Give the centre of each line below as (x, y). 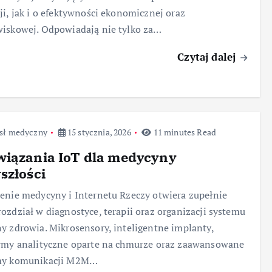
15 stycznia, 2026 (98, 132)
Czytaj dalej (208, 56)
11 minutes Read (184, 132)
